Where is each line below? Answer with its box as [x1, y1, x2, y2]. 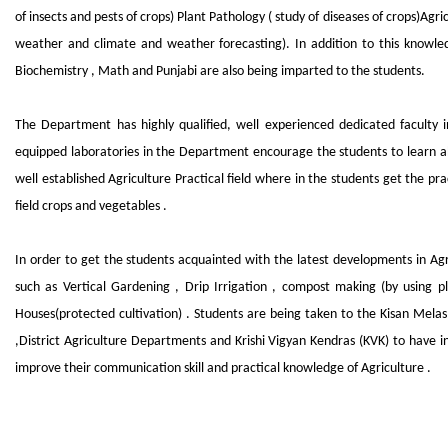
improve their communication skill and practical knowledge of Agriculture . [15, 361, 431, 376]
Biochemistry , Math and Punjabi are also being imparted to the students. [15, 64, 425, 79]
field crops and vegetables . [15, 199, 167, 214]
